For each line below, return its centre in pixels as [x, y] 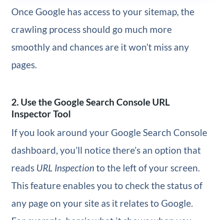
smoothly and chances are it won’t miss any [100, 47]
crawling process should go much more [91, 29]
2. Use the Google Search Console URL [90, 102]
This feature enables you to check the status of [107, 186]
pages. [24, 65]
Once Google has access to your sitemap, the [103, 12]
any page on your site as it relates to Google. [102, 203]
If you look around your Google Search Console [109, 133]
